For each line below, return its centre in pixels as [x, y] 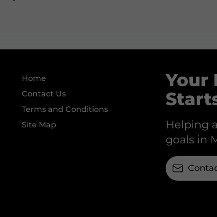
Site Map [39, 125]
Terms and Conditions [65, 109]
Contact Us [44, 94]
